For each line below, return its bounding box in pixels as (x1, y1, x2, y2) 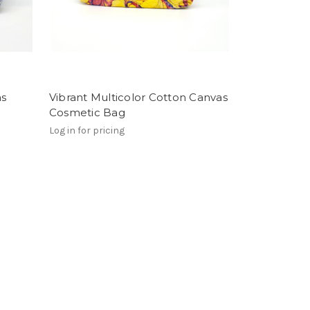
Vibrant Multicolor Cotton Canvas (48, 91, 228, 104)
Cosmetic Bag (48, 106, 125, 119)
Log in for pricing (48, 124, 125, 136)
